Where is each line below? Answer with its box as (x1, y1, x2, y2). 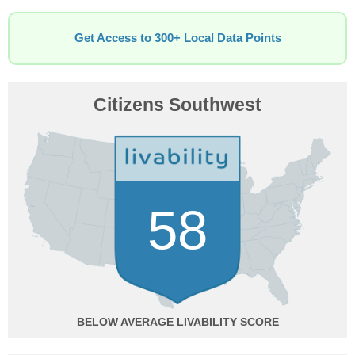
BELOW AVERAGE (76, 315, 174, 328)
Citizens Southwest (94, 94, 261, 115)
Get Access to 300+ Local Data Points (74, 32, 281, 44)
